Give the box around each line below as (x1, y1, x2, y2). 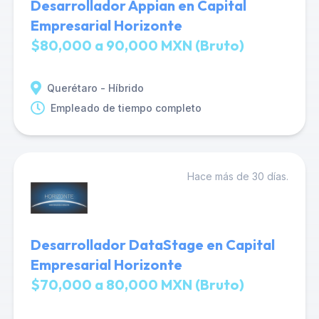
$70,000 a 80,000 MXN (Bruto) (30, 276, 244, 293)
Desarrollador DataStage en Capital (30, 236, 275, 253)
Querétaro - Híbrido (46, 82, 144, 94)
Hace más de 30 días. (187, 170, 289, 182)
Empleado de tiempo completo (50, 102, 202, 114)
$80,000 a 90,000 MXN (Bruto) (30, 36, 244, 54)
